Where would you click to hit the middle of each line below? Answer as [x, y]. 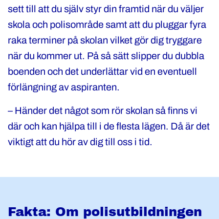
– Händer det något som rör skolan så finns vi [103, 110]
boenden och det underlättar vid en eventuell [102, 71]
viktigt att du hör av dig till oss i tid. [81, 142]
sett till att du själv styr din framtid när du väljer [106, 9]
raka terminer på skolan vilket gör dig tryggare [105, 40]
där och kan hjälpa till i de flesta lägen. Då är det [109, 126]
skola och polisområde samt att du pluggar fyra [107, 24]
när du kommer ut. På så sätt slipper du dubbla [106, 56]
